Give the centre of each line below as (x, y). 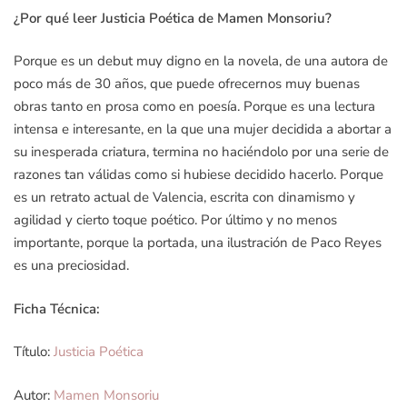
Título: (34, 352)
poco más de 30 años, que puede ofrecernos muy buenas (187, 84)
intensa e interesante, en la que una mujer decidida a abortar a (203, 129)
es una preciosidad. (71, 265)
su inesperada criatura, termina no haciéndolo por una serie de (201, 152)
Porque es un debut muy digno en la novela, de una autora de (201, 61)
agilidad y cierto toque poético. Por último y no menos (175, 220)
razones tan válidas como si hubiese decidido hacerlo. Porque (199, 174)
